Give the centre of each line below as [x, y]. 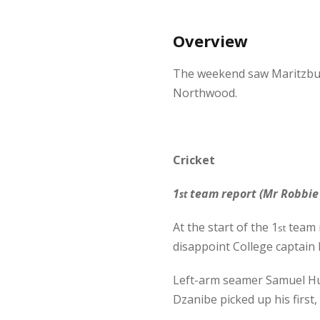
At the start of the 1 [225, 227]
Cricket [194, 160]
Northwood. [205, 93]
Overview [210, 41]
